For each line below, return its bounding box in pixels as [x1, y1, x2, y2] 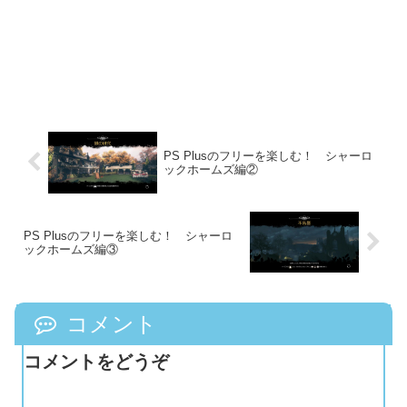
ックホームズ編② [163, 162, 258, 176]
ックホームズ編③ [24, 242, 118, 256]
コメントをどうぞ [24, 351, 169, 372]
